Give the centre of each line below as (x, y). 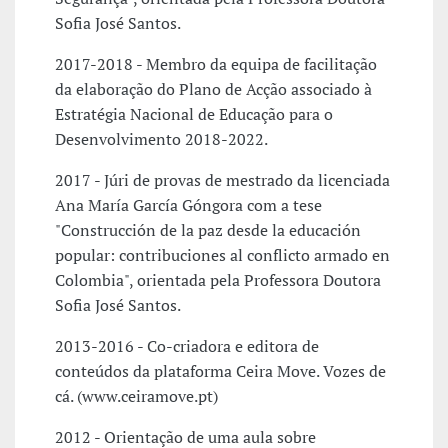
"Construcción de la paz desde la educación (208, 230)
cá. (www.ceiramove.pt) (136, 396)
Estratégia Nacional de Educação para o (194, 114)
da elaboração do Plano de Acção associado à (213, 89)
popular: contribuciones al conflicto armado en (222, 255)
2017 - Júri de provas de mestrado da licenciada (222, 180)
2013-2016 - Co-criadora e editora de (187, 346)
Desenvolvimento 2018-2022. (161, 139)
